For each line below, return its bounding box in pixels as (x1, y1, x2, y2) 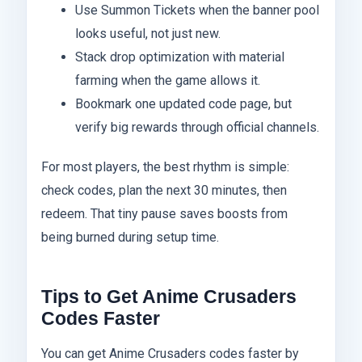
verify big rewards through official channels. (74, 120, 319, 136)
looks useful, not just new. (74, 26, 221, 42)
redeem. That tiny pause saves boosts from (41, 206, 288, 222)
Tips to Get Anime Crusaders (41, 286, 297, 308)
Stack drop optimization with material (74, 49, 284, 65)
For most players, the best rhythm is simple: (41, 159, 289, 175)
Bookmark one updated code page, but (74, 96, 292, 112)
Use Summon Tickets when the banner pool (74, 2, 319, 19)
